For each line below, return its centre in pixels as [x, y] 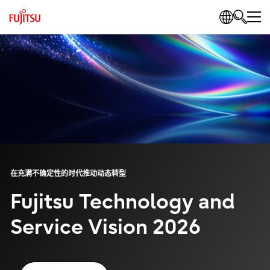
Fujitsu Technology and [122, 202]
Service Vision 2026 [105, 227]
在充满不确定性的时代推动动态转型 [68, 174]
